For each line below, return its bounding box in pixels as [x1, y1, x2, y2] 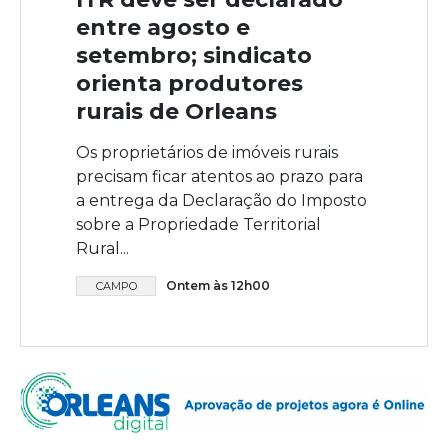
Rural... [76, 238, 129, 258]
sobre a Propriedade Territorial [76, 214, 321, 234]
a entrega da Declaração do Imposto [76, 190, 367, 210]
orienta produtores [76, 69, 303, 97]
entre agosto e [76, 13, 250, 41]
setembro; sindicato [76, 41, 312, 69]
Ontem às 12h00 [166, 277, 270, 293]
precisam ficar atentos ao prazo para [76, 166, 363, 186]
